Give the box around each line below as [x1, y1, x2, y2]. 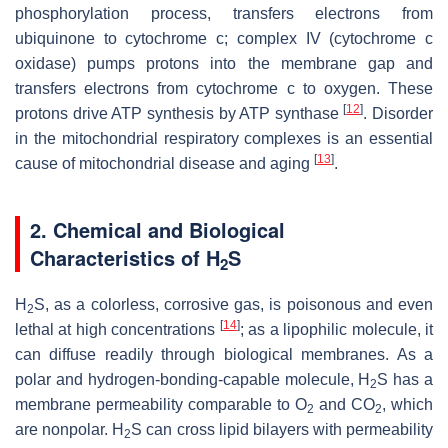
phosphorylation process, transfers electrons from [15, 4, 433, 22]
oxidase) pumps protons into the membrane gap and [15, 54, 433, 72]
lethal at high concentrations [15, 320, 220, 338]
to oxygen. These [294, 79, 434, 97]
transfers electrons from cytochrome [15, 79, 287, 97]
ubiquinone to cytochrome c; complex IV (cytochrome [15, 29, 425, 47]
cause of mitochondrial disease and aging [15, 154, 314, 172]
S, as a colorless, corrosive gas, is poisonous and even [34, 295, 433, 313]
